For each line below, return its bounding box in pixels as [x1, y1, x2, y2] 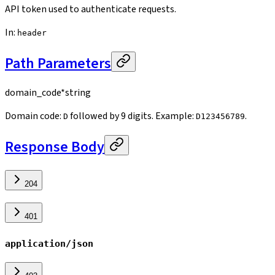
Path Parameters [5, 52, 111, 74]
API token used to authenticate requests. [5, 2, 176, 16]
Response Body [5, 136, 104, 158]
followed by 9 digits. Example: [68, 109, 196, 123]
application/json [5, 238, 93, 249]
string [65, 86, 91, 100]
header [17, 28, 47, 37]
